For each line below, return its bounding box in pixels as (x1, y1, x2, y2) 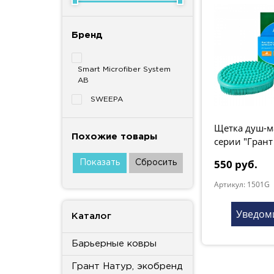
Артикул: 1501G (214, 179, 270, 190)
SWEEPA (91, 95, 123, 103)
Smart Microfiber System (78, 65, 171, 73)
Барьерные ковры (72, 239, 157, 248)
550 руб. (214, 157, 257, 171)
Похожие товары (72, 132, 157, 141)
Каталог (72, 212, 111, 220)
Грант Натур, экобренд (72, 262, 183, 270)
